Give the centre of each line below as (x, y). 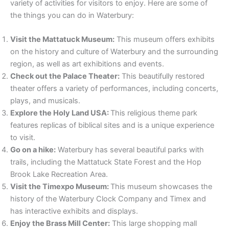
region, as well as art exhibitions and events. (87, 64)
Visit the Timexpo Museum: (60, 187)
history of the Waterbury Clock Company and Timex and (108, 199)
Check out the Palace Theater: (65, 76)
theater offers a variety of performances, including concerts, (114, 89)
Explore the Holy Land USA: (60, 113)
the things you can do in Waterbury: (72, 15)
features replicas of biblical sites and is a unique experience (112, 125)
